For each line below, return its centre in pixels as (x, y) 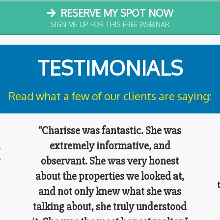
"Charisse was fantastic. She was (110, 131)
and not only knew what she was (110, 192)
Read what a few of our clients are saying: (110, 96)
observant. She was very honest (110, 161)
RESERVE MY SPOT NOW (117, 13)
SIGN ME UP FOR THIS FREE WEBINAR (110, 24)
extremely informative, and (110, 146)
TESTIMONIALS (110, 67)
